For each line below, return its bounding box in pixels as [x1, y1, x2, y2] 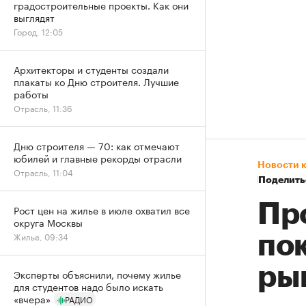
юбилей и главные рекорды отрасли [14, 150, 182, 165]
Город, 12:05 [14, 25, 63, 38]
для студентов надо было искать [14, 279, 163, 294]
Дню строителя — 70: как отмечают [14, 138, 180, 153]
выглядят [14, 10, 55, 25]
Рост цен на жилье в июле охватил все [14, 202, 190, 217]
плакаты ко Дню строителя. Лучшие [14, 74, 179, 89]
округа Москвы [14, 214, 83, 229]
